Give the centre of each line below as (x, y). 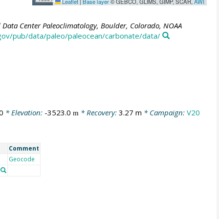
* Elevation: (24, 113)
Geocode (22, 159)
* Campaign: (164, 113)
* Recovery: (99, 113)
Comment (24, 148)
